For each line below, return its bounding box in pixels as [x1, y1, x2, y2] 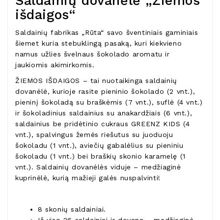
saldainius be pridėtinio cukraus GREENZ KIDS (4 [15, 120, 190, 128]
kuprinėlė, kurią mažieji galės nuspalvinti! [15, 174, 161, 182]
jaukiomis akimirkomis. [15, 61, 95, 69]
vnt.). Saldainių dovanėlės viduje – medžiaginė [15, 163, 181, 171]
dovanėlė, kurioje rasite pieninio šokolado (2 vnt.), [15, 87, 195, 96]
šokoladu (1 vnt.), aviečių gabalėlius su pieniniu [15, 141, 184, 150]
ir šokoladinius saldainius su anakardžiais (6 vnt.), [15, 109, 192, 117]
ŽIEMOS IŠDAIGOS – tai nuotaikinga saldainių [15, 77, 177, 85]
